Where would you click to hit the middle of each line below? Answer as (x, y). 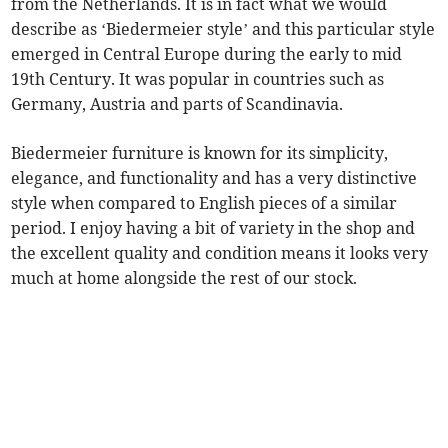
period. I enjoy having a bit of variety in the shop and (213, 227)
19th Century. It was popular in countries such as (198, 78)
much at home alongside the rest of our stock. (184, 277)
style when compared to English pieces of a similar (204, 202)
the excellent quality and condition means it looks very (220, 252)
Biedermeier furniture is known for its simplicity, (200, 152)
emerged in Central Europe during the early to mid (207, 53)
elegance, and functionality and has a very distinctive (214, 177)
